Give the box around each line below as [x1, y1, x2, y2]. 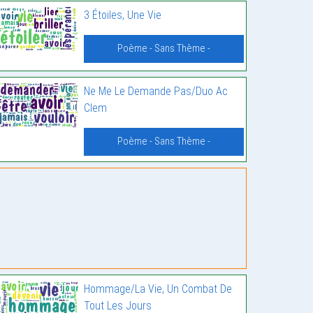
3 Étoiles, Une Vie [83, 8, 161, 22]
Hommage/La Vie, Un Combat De [83, 282, 232, 296]
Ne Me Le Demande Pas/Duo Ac [83, 85, 228, 98]
